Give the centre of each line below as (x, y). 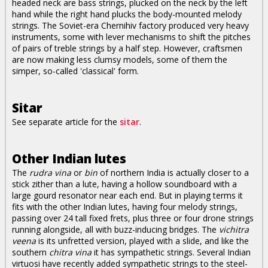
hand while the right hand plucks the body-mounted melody (127, 14)
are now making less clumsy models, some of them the (120, 60)
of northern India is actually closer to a (173, 173)
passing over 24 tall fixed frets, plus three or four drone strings (133, 218)
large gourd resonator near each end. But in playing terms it (127, 195)
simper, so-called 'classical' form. (75, 71)
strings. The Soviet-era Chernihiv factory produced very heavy (130, 25)
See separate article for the (66, 122)
